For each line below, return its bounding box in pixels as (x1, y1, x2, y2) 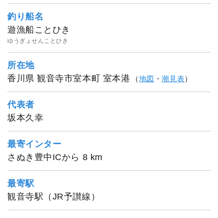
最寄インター (7, 139, 62, 149)
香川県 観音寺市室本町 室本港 (7, 73, 130, 84)
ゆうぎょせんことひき (7, 37, 69, 45)
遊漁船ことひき (7, 25, 71, 35)
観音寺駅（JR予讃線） (7, 192, 100, 202)
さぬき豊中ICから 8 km (7, 152, 103, 163)
